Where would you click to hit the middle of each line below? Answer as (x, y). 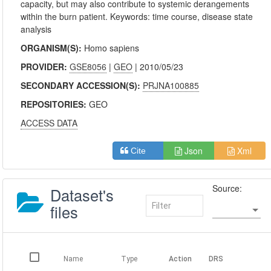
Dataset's (82, 195)
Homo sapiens (112, 48)
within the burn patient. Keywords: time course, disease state (137, 16)
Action (181, 259)
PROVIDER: (45, 67)
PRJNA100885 (171, 85)
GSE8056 (88, 67)
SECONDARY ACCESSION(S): (82, 85)
